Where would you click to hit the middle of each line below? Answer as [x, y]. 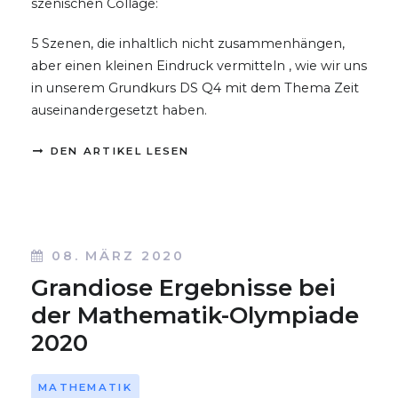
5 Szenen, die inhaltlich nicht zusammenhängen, [188, 43]
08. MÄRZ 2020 [118, 256]
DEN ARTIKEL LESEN [118, 151]
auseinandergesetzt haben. [119, 110]
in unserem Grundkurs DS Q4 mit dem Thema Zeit [195, 88]
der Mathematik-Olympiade [195, 315]
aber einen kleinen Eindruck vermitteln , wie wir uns [199, 65]
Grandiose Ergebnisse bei [183, 288]
